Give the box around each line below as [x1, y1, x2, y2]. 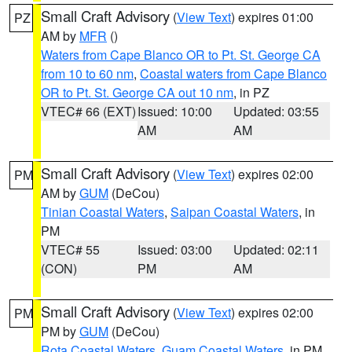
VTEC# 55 [41, 240, 100, 258]
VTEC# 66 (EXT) [41, 102, 136, 120]
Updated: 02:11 [233, 240, 320, 258]
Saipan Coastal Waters [170, 203, 299, 221]
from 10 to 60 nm [41, 64, 134, 82]
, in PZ [233, 83, 269, 101]
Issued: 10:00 [137, 102, 212, 120]
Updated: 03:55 [233, 102, 320, 120]
